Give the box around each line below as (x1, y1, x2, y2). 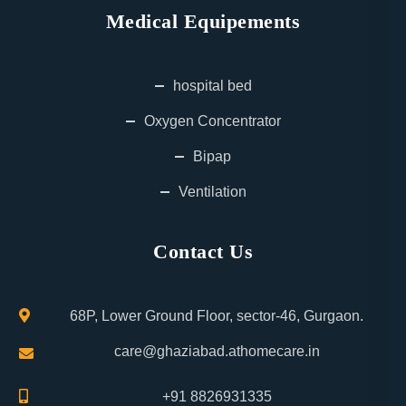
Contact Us (153, 240, 253, 263)
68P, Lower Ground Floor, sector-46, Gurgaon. (70, 308, 363, 324)
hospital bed (172, 78, 252, 93)
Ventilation (178, 184, 246, 199)
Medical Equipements (105, 10, 301, 33)
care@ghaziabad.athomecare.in (113, 343, 320, 359)
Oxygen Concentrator (143, 113, 281, 129)
